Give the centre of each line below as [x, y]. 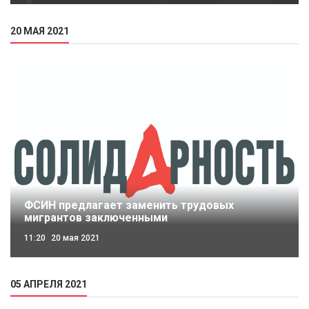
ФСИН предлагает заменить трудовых [129, 205]
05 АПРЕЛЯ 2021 [49, 284]
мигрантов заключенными [96, 217]
